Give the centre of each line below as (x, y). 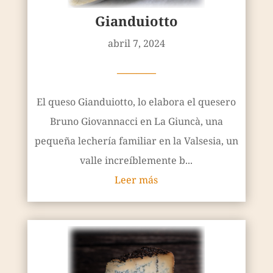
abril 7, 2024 (136, 43)
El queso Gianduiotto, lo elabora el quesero (136, 101)
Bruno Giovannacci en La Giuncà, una (136, 121)
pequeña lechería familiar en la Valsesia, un (136, 140)
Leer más (136, 179)
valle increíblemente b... (136, 160)
